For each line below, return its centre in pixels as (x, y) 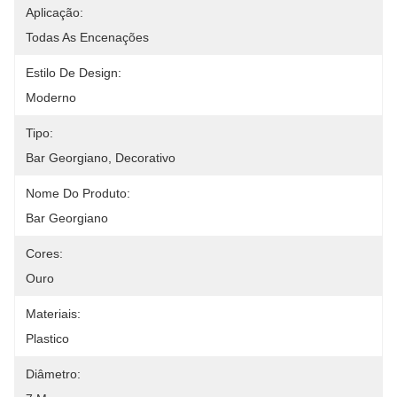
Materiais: (53, 314)
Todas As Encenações (87, 37)
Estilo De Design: (74, 73)
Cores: (44, 253)
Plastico (47, 339)
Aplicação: (54, 12)
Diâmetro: (53, 374)
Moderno (51, 97)
